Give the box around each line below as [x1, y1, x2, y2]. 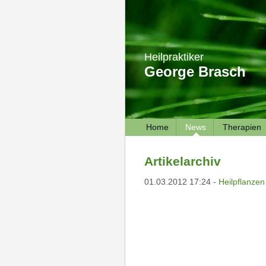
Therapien [222, 122, 261, 132]
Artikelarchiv [144, 154, 221, 168]
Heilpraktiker [144, 51, 204, 63]
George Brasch [144, 64, 246, 80]
